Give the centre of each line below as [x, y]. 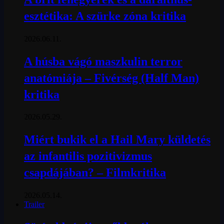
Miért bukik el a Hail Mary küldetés [117, 140]
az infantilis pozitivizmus [88, 156]
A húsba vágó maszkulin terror [103, 61]
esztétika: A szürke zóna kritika [105, 16]
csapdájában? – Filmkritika [95, 173]
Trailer [34, 204]
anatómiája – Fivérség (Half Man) [111, 78]
